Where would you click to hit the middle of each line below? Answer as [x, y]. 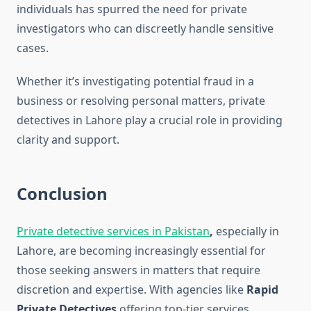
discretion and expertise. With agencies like [132, 290]
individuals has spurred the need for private [132, 9]
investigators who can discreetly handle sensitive [145, 29]
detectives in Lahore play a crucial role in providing [150, 120]
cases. [33, 48]
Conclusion [62, 194]
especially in [246, 232]
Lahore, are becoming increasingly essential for [141, 251]
